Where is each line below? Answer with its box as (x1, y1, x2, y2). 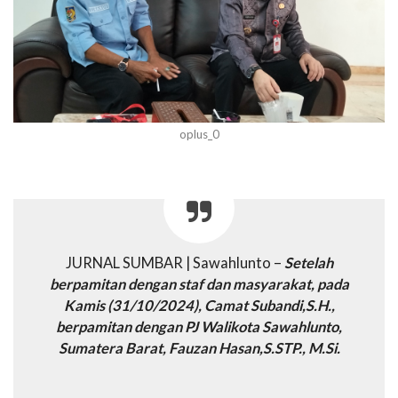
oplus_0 (179, 126, 219, 141)
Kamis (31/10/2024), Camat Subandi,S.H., (63, 296, 335, 314)
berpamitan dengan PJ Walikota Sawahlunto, (56, 317, 342, 336)
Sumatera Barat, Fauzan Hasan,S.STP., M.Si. (58, 338, 340, 357)
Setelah (283, 253, 333, 272)
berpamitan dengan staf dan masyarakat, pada (49, 275, 349, 293)
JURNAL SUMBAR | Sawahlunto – (65, 253, 284, 272)
